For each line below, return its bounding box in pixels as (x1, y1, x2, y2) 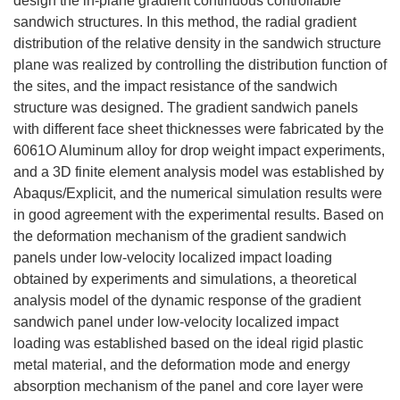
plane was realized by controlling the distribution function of (13, 57, 387, 72)
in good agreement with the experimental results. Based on (13, 207, 384, 222)
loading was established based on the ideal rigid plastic (13, 336, 363, 351)
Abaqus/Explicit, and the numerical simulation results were (13, 186, 382, 201)
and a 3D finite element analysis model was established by (13, 164, 384, 179)
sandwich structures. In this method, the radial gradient (13, 14, 356, 29)
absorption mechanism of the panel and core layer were (13, 379, 363, 394)
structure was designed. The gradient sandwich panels (13, 100, 358, 115)
